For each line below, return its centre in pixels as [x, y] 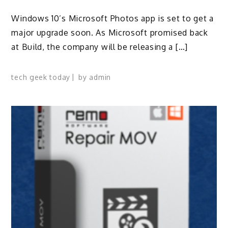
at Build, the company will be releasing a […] [99, 47]
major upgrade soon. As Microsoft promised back [110, 33]
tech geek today [41, 77]
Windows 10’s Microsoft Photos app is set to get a [112, 19]
